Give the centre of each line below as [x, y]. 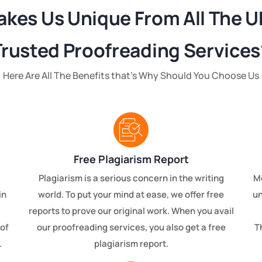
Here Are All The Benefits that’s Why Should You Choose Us [131, 76]
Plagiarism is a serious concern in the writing [131, 178]
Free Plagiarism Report [131, 159]
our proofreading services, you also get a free [131, 227]
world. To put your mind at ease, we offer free [131, 195]
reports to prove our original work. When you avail [131, 211]
